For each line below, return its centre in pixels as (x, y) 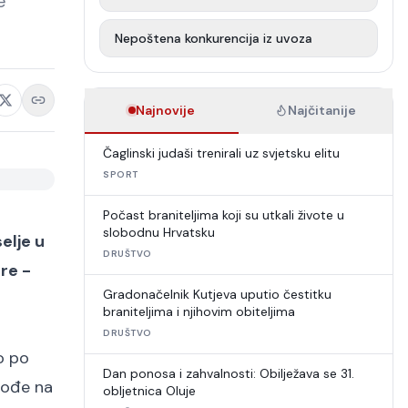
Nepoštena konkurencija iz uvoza (214, 38)
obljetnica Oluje (149, 391)
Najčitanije (322, 110)
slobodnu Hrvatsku (159, 232)
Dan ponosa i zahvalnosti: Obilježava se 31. (229, 373)
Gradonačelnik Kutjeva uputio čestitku (217, 294)
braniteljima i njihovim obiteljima (199, 311)
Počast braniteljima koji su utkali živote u (224, 215)
